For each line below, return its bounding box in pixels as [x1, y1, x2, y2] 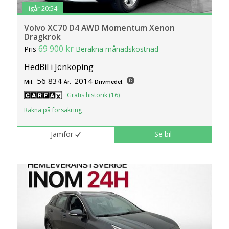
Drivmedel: [95, 78, 124, 86]
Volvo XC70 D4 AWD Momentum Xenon [24, 21, 175, 33]
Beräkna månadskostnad [76, 43, 159, 54]
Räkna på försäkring [24, 105, 82, 114]
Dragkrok [24, 31, 61, 42]
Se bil [154, 129, 172, 140]
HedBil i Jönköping [24, 61, 94, 73]
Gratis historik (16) [67, 90, 120, 100]
